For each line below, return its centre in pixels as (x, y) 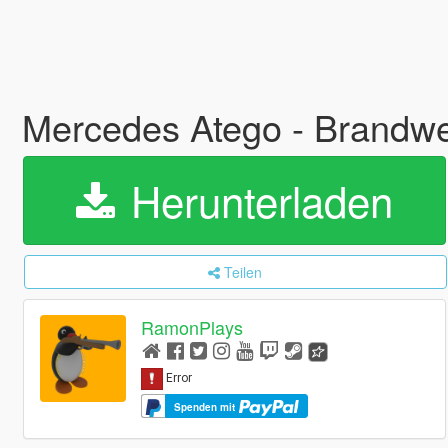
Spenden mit (206, 406)
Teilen (243, 272)
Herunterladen (255, 200)
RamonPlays (192, 327)
